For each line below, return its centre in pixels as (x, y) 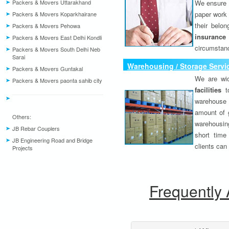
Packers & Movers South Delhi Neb (56, 49)
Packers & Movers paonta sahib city (57, 80)
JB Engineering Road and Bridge (52, 140)
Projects (22, 148)
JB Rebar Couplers (36, 128)
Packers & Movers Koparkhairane (54, 14)
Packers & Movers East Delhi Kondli (57, 37)
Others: (22, 117)
